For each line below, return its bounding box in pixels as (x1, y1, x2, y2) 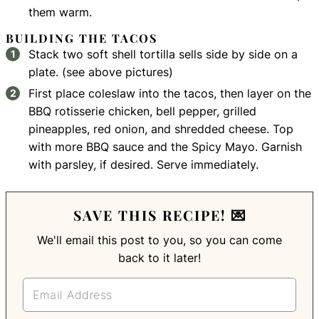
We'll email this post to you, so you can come (37, 233, 47, 248)
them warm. (28, 5, 93, 20)
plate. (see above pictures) (28, 65, 174, 80)
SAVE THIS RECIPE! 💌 (73, 206, 246, 225)
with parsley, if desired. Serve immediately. (28, 157, 259, 172)
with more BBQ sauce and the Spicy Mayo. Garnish (28, 140, 303, 155)
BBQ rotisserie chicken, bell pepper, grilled (28, 104, 257, 119)
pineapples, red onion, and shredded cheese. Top (28, 122, 294, 137)
